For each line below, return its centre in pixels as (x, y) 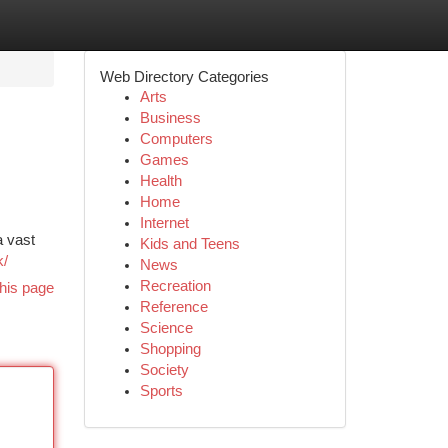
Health (160, 181)
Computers (176, 139)
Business (170, 118)
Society (164, 370)
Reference (173, 307)
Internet (164, 223)
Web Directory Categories (184, 76)
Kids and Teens (189, 244)
